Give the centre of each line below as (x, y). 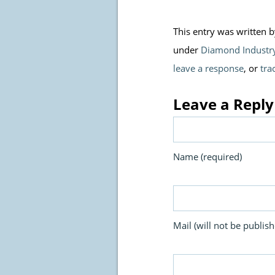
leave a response (208, 68)
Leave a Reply (223, 104)
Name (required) (207, 157)
